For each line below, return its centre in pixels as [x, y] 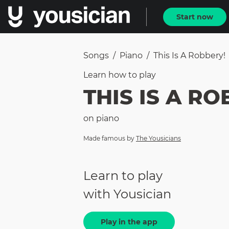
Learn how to [111, 75]
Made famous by [109, 138]
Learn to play [123, 176]
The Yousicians [158, 138]
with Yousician [127, 194]
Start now [195, 17]
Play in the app [129, 222]
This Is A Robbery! [189, 55]
